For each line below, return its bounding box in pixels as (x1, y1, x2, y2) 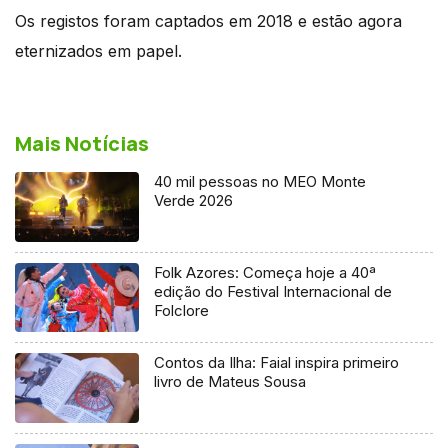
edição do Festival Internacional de (154, 281, 393, 301)
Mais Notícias (15, 129, 149, 157)
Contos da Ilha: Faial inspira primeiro (154, 353, 400, 373)
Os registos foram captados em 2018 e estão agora (15, 10, 402, 31)
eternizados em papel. (15, 40, 182, 61)
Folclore (154, 300, 210, 320)
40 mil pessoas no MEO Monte (154, 171, 367, 191)
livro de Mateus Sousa (154, 372, 307, 392)
